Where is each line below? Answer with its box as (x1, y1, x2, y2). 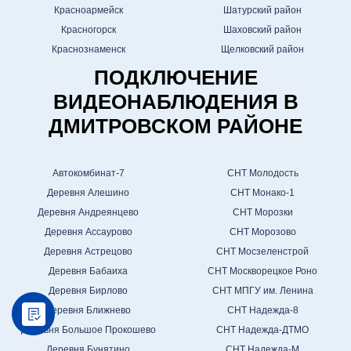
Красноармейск (53, 5, 123, 16)
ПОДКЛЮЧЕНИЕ (93, 66, 258, 90)
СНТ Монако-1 (230, 187, 295, 199)
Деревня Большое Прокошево (20, 324, 156, 336)
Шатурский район (223, 5, 302, 16)
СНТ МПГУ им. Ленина (212, 285, 313, 297)
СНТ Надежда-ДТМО (216, 324, 309, 336)
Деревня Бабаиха (49, 266, 128, 277)
